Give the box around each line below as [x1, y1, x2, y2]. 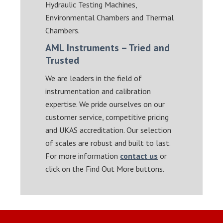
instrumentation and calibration [45, 86, 151, 96]
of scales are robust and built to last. [45, 137, 171, 148]
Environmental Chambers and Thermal [45, 12, 174, 22]
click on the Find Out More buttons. [45, 163, 165, 174]
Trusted [45, 53, 80, 67]
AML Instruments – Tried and [45, 41, 170, 54]
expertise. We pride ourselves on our [45, 99, 165, 109]
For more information [45, 150, 120, 161]
